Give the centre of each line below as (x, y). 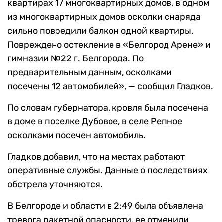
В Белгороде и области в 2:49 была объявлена (105, 206)
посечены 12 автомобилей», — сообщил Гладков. (110, 86)
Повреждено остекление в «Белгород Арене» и (109, 45)
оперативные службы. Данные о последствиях (108, 171)
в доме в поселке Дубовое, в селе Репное (95, 122)
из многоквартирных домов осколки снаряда (104, 17)
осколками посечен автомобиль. (77, 136)
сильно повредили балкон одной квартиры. (101, 31)
